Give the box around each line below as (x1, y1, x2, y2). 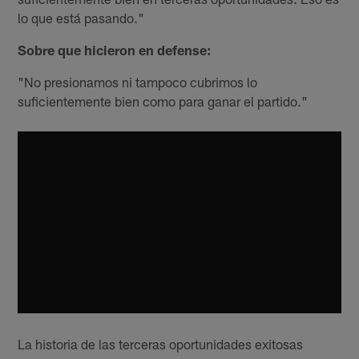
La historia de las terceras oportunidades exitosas (18, 336, 304, 353)
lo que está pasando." (18, 9, 145, 26)
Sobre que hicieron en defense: (18, 41, 212, 58)
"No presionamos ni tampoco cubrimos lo (18, 73, 258, 90)
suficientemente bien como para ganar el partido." (18, 92, 309, 109)
